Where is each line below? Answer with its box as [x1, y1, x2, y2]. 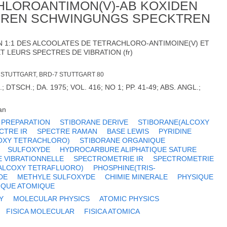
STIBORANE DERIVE [60, 118, 129, 127]
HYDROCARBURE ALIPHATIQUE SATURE [60, 145, 197, 154]
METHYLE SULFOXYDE [17, 173, 96, 181]
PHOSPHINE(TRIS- [93, 164, 156, 172]
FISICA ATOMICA [84, 207, 140, 216]
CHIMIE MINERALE [105, 173, 168, 181]
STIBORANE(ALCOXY [138, 118, 210, 127]
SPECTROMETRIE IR [73, 155, 144, 163]
